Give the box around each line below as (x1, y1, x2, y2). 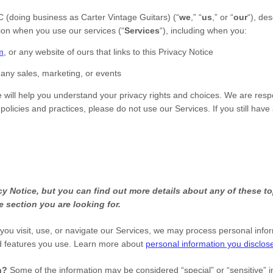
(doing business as (4, 12, 81, 22)
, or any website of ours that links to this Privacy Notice (4, 47, 213, 57)
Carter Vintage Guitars (81, 12, 168, 22)
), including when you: (163, 26, 247, 35)
